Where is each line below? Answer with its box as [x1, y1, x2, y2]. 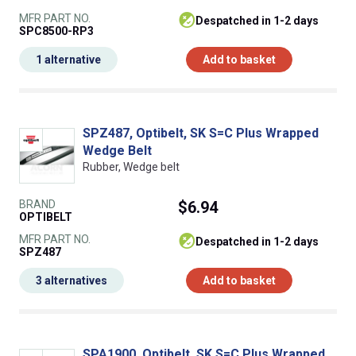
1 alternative [36, 53, 101, 67]
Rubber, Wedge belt [83, 161, 180, 174]
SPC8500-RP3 [19, 25, 94, 38]
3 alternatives [36, 274, 107, 288]
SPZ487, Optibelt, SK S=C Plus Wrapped [83, 126, 319, 141]
